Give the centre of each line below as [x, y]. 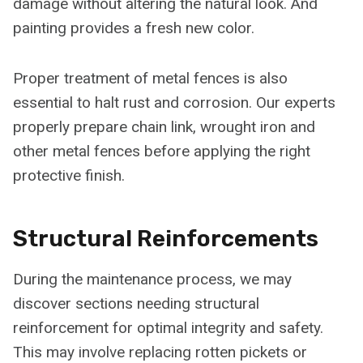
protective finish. [69, 175]
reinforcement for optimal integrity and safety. [168, 327]
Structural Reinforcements [166, 238]
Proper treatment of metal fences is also [150, 78]
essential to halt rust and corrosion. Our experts [174, 102]
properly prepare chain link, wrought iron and [164, 126]
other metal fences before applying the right [162, 151]
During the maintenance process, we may [152, 279]
